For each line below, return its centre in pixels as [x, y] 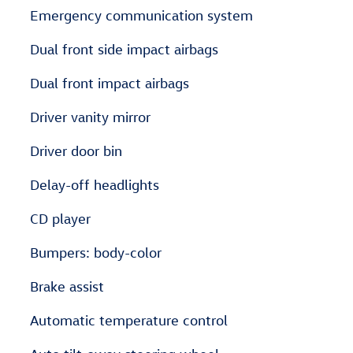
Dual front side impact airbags [124, 49]
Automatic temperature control [129, 320]
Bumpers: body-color [96, 253]
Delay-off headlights [95, 185]
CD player [60, 219]
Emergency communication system [141, 15]
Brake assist [67, 286]
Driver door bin [76, 151]
